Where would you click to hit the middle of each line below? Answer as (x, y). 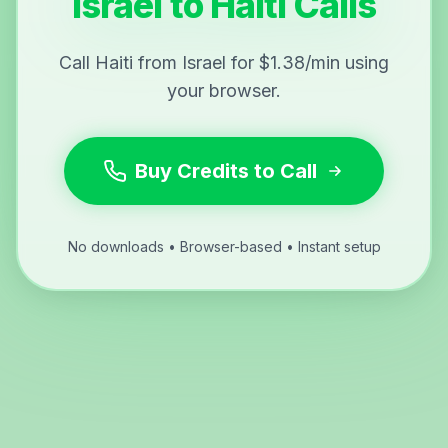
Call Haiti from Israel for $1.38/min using (224, 63)
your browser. (224, 91)
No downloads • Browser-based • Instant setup (224, 247)
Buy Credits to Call (226, 171)
